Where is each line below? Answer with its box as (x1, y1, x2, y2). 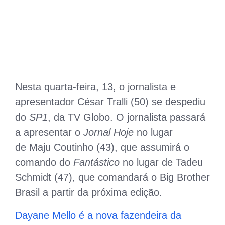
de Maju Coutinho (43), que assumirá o (15, 141, 189, 153)
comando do (15, 156, 73, 168)
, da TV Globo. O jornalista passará (48, 111, 205, 123)
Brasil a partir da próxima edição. (15, 186, 162, 198)
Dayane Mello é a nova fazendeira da (15, 209, 181, 221)
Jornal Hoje (83, 126, 134, 138)
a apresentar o (15, 126, 83, 138)
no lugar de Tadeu (123, 156, 203, 168)
